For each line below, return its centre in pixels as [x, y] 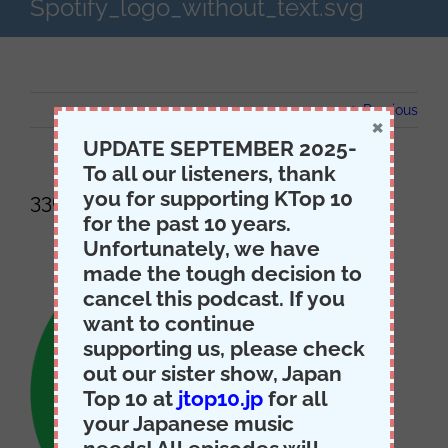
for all [295, 398]
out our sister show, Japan [212, 373]
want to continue [169, 323]
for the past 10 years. [187, 223]
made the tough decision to [222, 273]
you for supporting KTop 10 [218, 198]
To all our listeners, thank [209, 173]
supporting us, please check [224, 348]
